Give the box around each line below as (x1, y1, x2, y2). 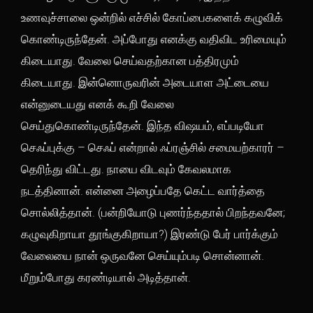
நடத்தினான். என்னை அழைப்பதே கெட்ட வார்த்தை (21, 184, 265, 198)
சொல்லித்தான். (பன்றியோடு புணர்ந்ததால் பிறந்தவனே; (21, 205, 285, 219)
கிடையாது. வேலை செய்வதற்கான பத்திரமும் (21, 54, 239, 68)
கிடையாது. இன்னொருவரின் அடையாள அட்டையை (21, 75, 269, 89)
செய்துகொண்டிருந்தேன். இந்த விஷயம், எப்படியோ (21, 119, 264, 133)
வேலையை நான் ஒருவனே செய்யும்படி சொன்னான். (21, 249, 264, 263)
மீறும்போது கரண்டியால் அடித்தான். (21, 270, 194, 284)
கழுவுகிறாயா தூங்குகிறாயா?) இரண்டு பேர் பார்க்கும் (21, 227, 278, 241)
